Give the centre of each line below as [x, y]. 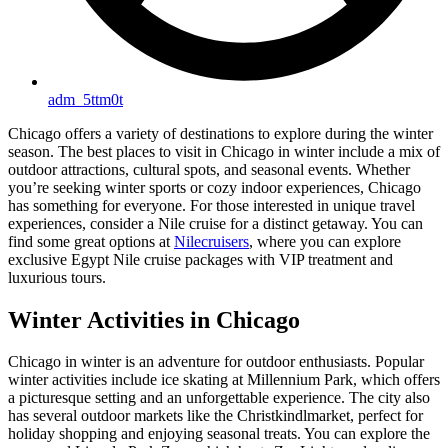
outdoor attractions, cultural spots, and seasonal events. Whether [209, 169]
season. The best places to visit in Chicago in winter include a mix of [224, 151]
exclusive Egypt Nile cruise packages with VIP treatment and [200, 259]
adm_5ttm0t [85, 99]
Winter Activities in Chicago [154, 319]
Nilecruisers [211, 241]
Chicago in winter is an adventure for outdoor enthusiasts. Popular [216, 362]
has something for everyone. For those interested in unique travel [211, 205]
